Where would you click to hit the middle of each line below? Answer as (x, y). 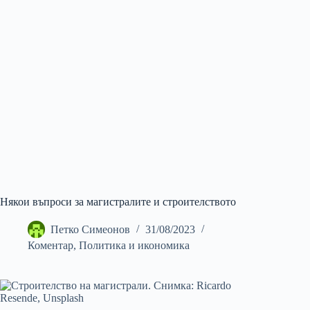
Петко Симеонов (90, 230)
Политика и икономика (134, 245)
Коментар (51, 245)
